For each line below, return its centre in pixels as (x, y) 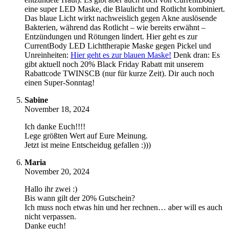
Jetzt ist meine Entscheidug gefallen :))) (88, 145)
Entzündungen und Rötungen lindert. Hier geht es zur (111, 37)
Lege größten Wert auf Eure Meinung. (86, 136)
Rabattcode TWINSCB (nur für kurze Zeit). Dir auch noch (119, 74)
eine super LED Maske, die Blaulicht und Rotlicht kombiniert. (125, 9)
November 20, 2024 (57, 172)
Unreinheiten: (48, 55)
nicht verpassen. (50, 217)
